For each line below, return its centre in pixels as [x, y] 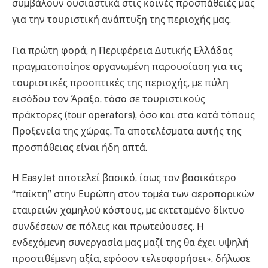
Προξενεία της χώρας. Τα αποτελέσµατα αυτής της [127, 131]
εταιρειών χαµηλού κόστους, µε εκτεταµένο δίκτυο [128, 211]
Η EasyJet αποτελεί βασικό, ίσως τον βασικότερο [124, 178]
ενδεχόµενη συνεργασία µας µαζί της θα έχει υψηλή [130, 243]
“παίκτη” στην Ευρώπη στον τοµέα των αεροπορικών [133, 194]
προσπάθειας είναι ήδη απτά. [80, 147]
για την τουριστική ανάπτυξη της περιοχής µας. [121, 20]
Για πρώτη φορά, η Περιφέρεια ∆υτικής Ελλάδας [122, 50]
